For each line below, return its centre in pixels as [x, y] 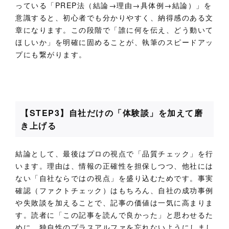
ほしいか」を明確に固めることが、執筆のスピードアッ [115, 42]
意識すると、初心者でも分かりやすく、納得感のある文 [114, 17]
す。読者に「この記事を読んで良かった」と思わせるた [114, 214]
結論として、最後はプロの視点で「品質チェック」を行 [114, 153]
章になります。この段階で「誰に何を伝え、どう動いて [114, 29]
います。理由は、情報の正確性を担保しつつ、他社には [115, 165]
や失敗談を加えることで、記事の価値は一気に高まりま [114, 202]
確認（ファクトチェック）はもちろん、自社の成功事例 [114, 190]
